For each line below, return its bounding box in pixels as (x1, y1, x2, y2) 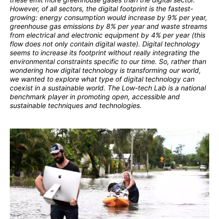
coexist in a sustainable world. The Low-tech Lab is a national (10, 84, 206, 92)
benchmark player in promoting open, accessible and (10, 92, 180, 101)
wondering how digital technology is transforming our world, (10, 66, 201, 75)
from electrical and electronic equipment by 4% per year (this (10, 31, 205, 40)
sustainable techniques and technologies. (10, 101, 142, 110)
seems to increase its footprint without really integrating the (10, 48, 199, 57)
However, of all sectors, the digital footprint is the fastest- (10, 4, 193, 13)
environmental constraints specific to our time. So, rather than (10, 57, 206, 66)
